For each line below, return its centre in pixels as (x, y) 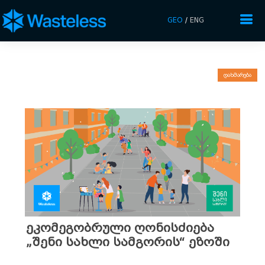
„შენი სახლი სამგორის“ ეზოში (127, 242)
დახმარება (238, 75)
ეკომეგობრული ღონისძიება (120, 227)
